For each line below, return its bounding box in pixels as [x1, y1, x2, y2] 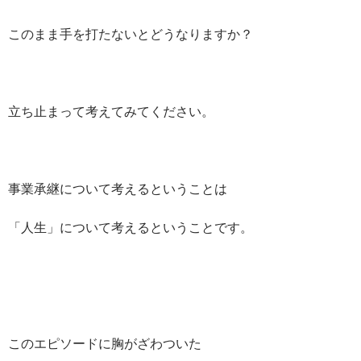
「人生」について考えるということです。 [8, 218, 253, 234]
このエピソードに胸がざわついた [8, 334, 201, 351]
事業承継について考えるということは [8, 180, 227, 196]
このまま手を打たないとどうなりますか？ [8, 25, 253, 41]
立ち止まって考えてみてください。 [8, 102, 214, 118]
